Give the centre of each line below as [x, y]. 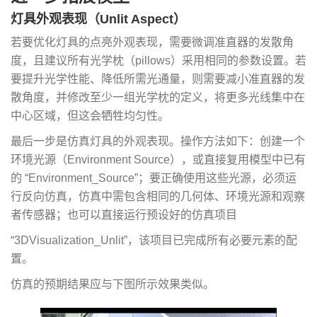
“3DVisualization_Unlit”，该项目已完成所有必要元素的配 [154, 240]
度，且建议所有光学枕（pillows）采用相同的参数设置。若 [158, 60]
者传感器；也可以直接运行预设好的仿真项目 [124, 214]
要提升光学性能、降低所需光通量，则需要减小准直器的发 [158, 79]
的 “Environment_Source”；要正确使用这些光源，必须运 [154, 178]
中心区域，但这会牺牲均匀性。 [90, 115]
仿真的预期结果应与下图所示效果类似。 [113, 284]
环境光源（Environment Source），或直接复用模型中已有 [158, 159]
